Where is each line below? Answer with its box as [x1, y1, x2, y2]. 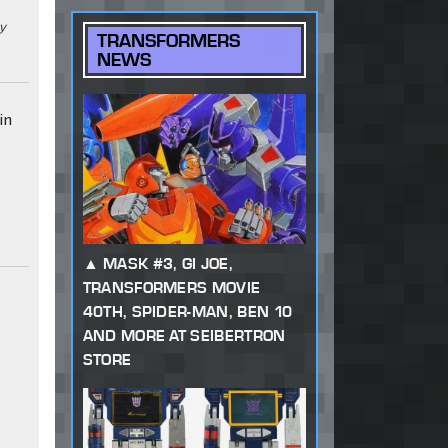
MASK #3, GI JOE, [102, 254, 234, 274]
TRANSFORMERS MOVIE [82, 278, 261, 298]
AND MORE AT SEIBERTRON [82, 326, 286, 346]
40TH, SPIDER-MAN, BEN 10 [82, 302, 293, 322]
